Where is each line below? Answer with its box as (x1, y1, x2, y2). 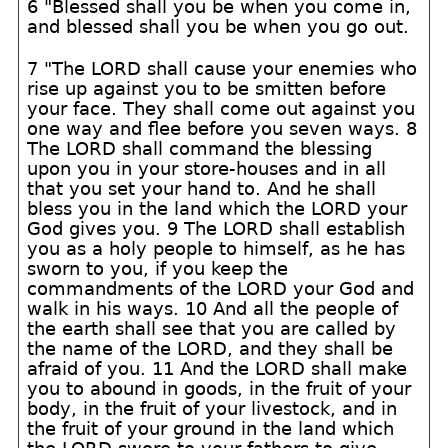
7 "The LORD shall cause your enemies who (27, 58, 418, 79)
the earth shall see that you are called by (27, 318, 397, 339)
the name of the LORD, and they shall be (27, 338, 394, 359)
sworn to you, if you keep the (27, 258, 289, 279)
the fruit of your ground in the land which (27, 418, 395, 439)
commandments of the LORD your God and (27, 278, 415, 299)
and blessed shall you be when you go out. (27, 16, 410, 37)
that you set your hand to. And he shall (27, 178, 377, 199)
